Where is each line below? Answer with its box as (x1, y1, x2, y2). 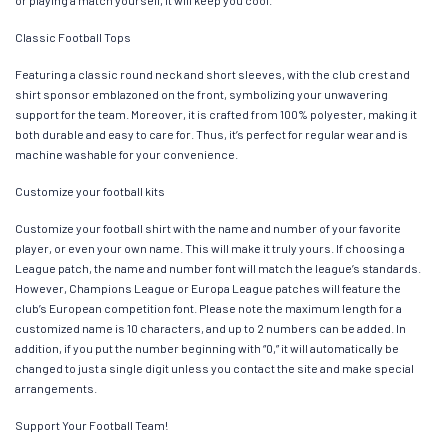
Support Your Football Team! (15, 417, 168, 432)
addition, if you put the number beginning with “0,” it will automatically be (15, 340, 399, 355)
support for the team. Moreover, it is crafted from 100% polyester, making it (15, 106, 417, 121)
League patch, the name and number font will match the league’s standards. (15, 260, 421, 275)
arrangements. (15, 380, 97, 395)
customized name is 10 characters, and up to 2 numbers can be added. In (15, 320, 406, 335)
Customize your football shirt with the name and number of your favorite (15, 220, 401, 235)
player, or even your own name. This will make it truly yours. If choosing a (15, 240, 405, 255)
